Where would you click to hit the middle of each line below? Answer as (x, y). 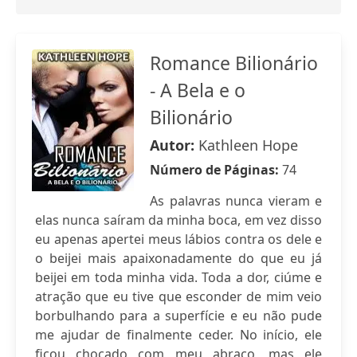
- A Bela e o (198, 90)
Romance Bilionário (234, 63)
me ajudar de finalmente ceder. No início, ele (178, 335)
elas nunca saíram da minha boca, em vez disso (178, 220)
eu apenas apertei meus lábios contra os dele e (178, 239)
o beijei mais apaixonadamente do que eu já (178, 258)
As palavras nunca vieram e (236, 201)
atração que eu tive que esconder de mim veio (178, 296)
